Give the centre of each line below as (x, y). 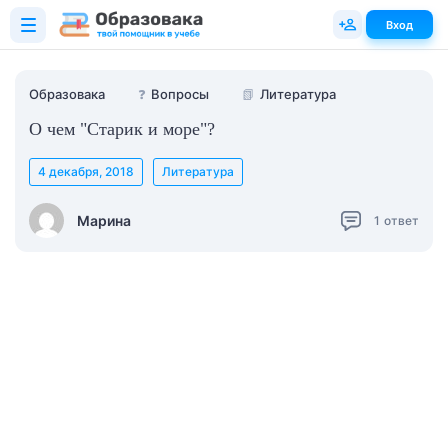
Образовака (67, 94)
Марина (104, 220)
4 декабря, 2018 (86, 171)
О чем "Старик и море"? (122, 129)
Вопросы (180, 94)
